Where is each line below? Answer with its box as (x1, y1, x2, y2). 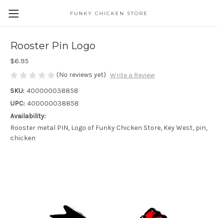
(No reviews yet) (56, 71, 106, 79)
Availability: (10, 112, 46, 121)
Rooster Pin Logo (10, 40, 95, 52)
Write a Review (109, 71, 155, 80)
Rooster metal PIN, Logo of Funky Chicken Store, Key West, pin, (10, 124, 207, 132)
